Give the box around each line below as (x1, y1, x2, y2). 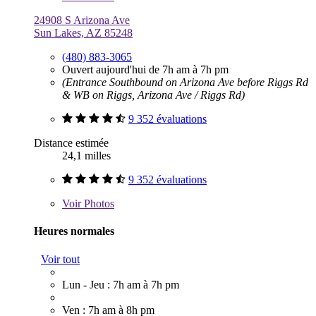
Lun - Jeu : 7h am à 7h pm (62, 278, 179, 291)
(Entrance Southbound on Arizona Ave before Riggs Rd (62, 76, 308, 89)
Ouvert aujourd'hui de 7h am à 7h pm (62, 63, 229, 76)
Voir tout (41, 253, 80, 265)
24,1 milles (62, 150, 111, 162)
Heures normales (34, 225, 114, 238)
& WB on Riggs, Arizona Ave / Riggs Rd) (62, 89, 245, 102)
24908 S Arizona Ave (34, 14, 130, 27)
